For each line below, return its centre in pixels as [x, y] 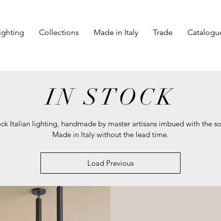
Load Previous [110, 163]
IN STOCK [110, 97]
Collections [59, 32]
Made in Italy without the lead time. [110, 134]
